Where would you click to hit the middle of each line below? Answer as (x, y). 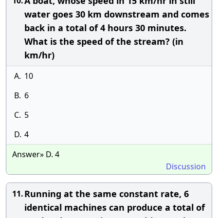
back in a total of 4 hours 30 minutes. (105, 28)
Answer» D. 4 (36, 154)
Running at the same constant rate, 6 (107, 194)
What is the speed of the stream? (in (104, 41)
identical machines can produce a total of (115, 207)
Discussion (186, 166)
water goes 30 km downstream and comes (117, 14)
